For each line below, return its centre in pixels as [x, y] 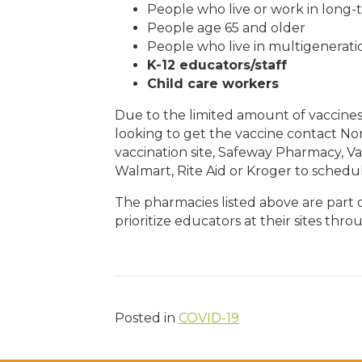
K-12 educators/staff [217, 65]
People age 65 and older [226, 28]
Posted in [147, 318]
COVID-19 [209, 318]
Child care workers [213, 84]
